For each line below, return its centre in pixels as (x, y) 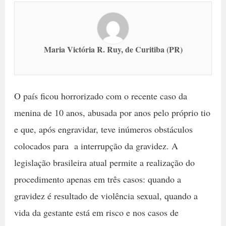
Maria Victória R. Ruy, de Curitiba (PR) (113, 49)
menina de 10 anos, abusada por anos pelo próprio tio (112, 112)
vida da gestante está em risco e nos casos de (96, 212)
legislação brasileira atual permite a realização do (104, 162)
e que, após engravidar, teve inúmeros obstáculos (103, 129)
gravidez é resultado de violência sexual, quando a (106, 196)
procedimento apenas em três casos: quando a (97, 179)
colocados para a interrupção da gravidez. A (96, 146)
